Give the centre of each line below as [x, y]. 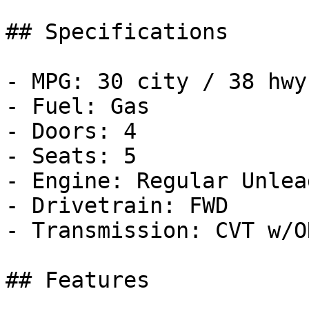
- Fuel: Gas [78, 106]
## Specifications [117, 32]
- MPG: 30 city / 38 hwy [156, 81]
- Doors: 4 [71, 131]
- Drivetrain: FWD [117, 206]
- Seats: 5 [71, 156]
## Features [78, 280]
